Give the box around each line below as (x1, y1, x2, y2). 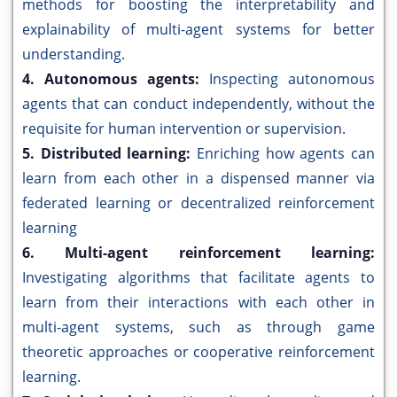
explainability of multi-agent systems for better (22, 19, 375, 40)
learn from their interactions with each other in (22, 292, 375, 313)
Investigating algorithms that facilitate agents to (22, 268, 375, 288)
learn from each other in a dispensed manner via (22, 168, 375, 189)
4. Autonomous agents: (22, 69, 209, 90)
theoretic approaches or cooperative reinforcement (22, 342, 375, 362)
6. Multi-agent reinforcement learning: (22, 243, 375, 263)
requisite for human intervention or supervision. (22, 119, 346, 139)
